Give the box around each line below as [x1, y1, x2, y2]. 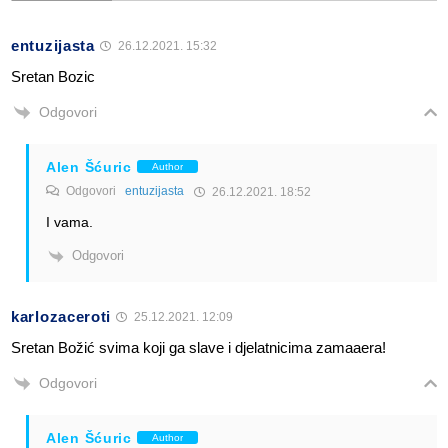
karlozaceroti [11, 307, 112, 325]
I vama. [46, 213, 93, 230]
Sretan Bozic [11, 67, 95, 85]
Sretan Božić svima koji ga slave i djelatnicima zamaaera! [11, 338, 386, 356]
